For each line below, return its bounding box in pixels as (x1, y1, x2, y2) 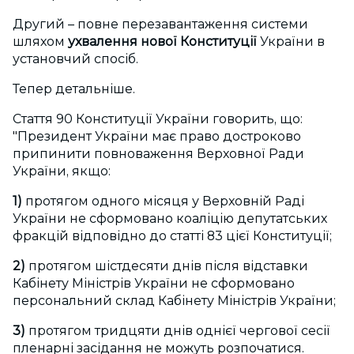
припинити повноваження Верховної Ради (13, 146, 304, 162)
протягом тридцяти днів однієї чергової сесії (25, 323, 330, 339)
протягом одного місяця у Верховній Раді (22, 194, 304, 209)
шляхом (13, 34, 65, 50)
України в (257, 34, 325, 50)
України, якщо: (13, 164, 111, 179)
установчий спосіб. (13, 51, 138, 67)
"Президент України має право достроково (13, 129, 301, 145)
